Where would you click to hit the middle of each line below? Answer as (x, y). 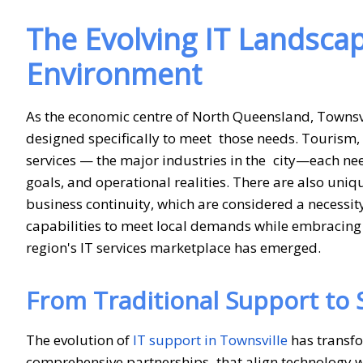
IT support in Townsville (210, 340)
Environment (114, 74)
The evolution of (79, 340)
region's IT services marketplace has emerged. (173, 247)
